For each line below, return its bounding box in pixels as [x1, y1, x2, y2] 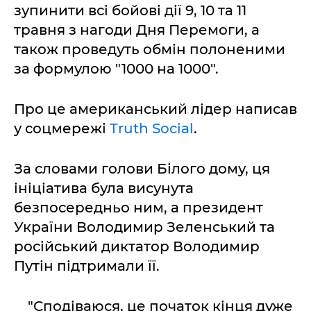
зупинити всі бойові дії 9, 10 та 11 [14, 2, 246, 19]
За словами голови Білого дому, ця [14, 160, 270, 177]
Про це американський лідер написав [14, 101, 297, 117]
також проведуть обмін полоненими [14, 41, 285, 58]
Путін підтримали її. [14, 258, 160, 274]
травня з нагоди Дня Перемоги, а [14, 22, 260, 38]
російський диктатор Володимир [14, 238, 260, 255]
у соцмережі [14, 120, 110, 137]
